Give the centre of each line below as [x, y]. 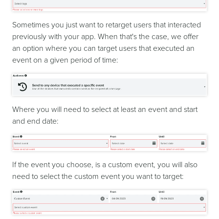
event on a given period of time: [65, 60]
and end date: [35, 121]
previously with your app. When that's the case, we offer [105, 37]
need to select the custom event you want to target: [98, 176]
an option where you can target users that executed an [103, 49]
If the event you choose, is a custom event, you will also [105, 164]
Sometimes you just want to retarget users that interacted [107, 25]
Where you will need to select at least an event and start [105, 109]
